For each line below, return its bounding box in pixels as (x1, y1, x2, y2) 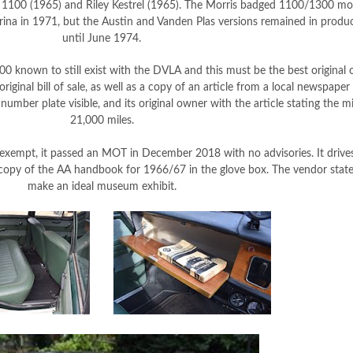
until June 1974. (62, 33, 141, 44)
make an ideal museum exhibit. (27, 181, 176, 192)
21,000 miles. (69, 115, 134, 126)
